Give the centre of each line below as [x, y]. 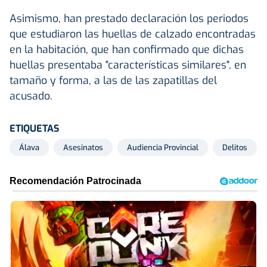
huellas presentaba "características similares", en [128, 65]
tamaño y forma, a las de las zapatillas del [113, 80]
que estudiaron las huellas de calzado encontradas [133, 34]
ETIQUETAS [34, 128]
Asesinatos [83, 147]
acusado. [31, 96]
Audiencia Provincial [163, 147]
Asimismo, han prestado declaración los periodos [129, 18]
